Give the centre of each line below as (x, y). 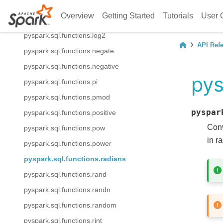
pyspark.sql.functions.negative (71, 66)
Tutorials (178, 16)
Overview (78, 16)
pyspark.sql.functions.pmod (67, 97)
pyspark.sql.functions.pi (61, 82)
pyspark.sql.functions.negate (69, 51)
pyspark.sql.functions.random (70, 205)
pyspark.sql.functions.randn (67, 190)
